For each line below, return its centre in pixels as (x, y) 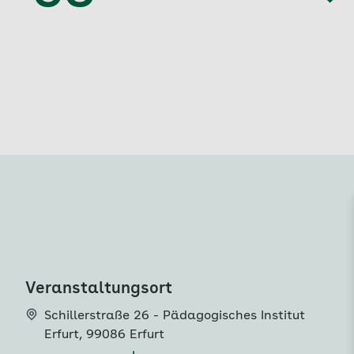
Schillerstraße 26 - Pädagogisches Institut (175, 316)
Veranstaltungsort (99, 289)
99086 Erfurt (125, 335)
